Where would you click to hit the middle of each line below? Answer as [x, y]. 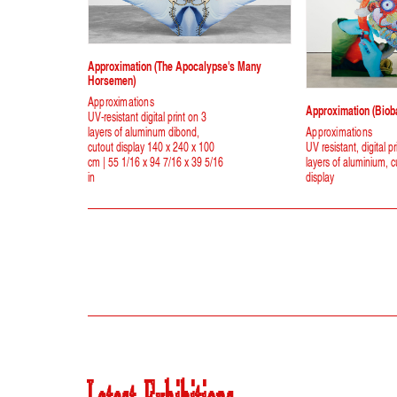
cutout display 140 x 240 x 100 [151, 147]
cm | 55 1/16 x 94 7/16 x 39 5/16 [156, 162]
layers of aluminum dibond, [144, 132]
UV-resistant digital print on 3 [147, 117]
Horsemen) [112, 80]
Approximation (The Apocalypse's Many [175, 66]
